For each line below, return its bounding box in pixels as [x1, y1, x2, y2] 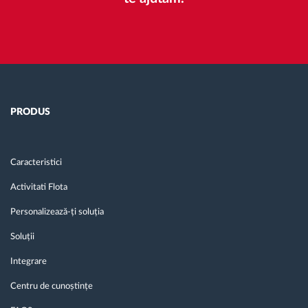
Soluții [10, 232, 34, 242]
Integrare [10, 257, 47, 267]
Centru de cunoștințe [10, 282, 93, 291]
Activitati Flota [10, 183, 67, 192]
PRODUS [10, 107, 50, 118]
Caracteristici [10, 158, 62, 168]
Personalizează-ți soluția [10, 208, 104, 217]
